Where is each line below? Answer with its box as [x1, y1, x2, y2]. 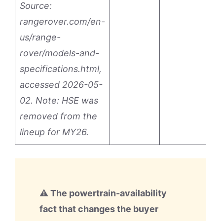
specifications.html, [20, 63, 102, 74]
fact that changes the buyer [39, 203, 158, 214]
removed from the [20, 110, 97, 121]
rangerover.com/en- [20, 16, 105, 27]
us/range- [20, 32, 61, 42]
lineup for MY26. [20, 126, 89, 137]
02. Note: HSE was [20, 95, 98, 106]
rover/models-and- [20, 47, 99, 58]
